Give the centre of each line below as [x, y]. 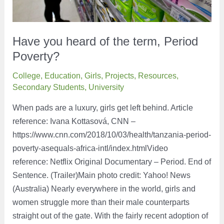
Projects [120, 75]
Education [63, 75]
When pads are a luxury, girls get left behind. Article [103, 108]
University [106, 87]
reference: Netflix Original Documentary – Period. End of [112, 162]
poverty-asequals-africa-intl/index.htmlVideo [90, 148]
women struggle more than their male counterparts [101, 202]
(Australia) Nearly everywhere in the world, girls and [104, 189]
